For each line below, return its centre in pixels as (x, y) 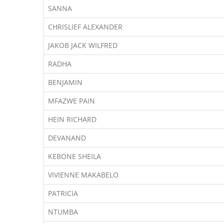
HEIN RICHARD (72, 119)
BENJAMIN (65, 82)
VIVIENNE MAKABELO (83, 175)
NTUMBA (63, 212)
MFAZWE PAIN (71, 101)
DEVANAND (67, 138)
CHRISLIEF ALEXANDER (85, 27)
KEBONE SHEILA (74, 156)
